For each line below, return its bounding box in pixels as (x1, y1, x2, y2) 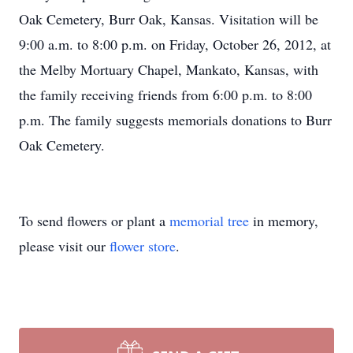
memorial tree (169, 211, 249, 230)
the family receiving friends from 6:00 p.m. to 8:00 (19, 85, 312, 104)
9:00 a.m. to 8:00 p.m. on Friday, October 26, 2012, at (19, 35, 331, 54)
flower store (110, 236, 176, 255)
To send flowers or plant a (19, 211, 169, 230)
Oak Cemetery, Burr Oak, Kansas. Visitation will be (19, 9, 318, 28)
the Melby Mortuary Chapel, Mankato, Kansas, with (19, 60, 318, 79)
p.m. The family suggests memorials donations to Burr (19, 110, 332, 129)
